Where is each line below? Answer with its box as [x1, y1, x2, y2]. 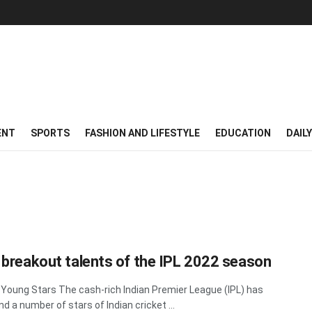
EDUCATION [215, 127, 271, 139]
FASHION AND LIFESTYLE [85, 127, 200, 139]
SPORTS [31, 127, 70, 139]
